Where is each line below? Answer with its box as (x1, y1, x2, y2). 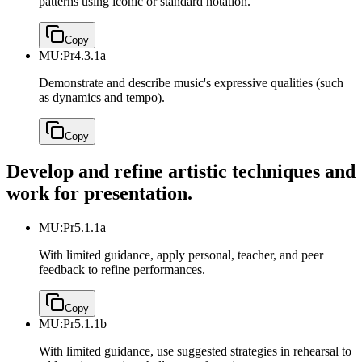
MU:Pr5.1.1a (39, 220, 106, 234)
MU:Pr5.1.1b (39, 316, 107, 330)
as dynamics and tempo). (39, 90, 165, 105)
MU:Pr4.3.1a (39, 48, 106, 63)
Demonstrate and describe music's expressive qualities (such (39, 76, 343, 90)
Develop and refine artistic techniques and (6, 160, 356, 182)
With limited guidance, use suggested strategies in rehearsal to (39, 343, 351, 358)
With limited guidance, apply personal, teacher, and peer (39, 247, 323, 262)
